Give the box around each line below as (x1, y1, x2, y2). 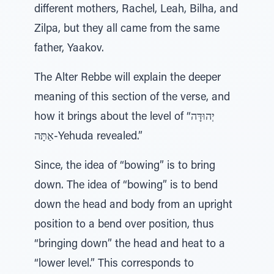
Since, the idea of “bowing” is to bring (34, 161, 215, 172)
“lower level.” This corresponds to (34, 259, 194, 270)
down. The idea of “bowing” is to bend (34, 180, 218, 191)
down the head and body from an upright (34, 200, 232, 211)
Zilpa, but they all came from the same (34, 24, 220, 35)
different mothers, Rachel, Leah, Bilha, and (34, 4, 238, 15)
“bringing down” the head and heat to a (34, 239, 225, 250)
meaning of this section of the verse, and (34, 92, 230, 103)
